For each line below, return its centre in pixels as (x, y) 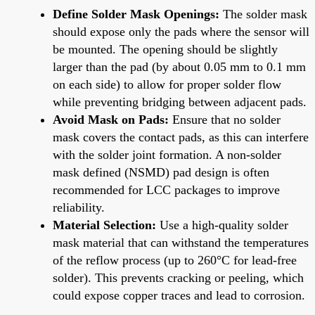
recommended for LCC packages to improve (166, 189)
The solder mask (263, 14)
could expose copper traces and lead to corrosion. (179, 295)
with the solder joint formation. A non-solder (167, 154)
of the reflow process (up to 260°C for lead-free (175, 260)
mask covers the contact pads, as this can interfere (181, 137)
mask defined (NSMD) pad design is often (161, 172)
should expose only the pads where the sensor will (181, 31)
